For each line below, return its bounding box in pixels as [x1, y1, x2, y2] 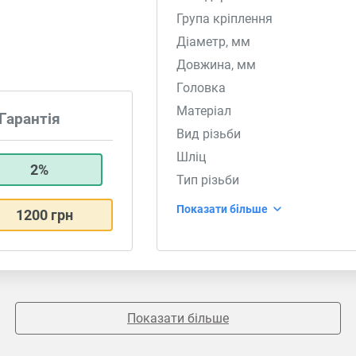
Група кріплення [176, 11, 273, 26]
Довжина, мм [176, 57, 257, 72]
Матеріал [176, 103, 232, 118]
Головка [176, 80, 226, 95]
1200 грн [15, 207, 73, 223]
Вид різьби [176, 126, 242, 141]
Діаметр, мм [176, 34, 251, 49]
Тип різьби [176, 172, 240, 188]
